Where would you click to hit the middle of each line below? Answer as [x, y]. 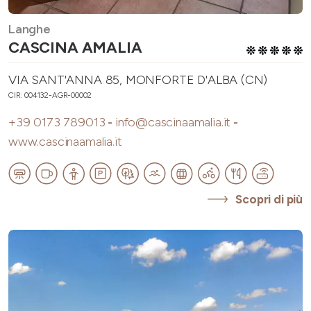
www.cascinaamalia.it [65, 142]
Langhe [30, 30]
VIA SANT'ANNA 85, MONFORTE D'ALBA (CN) [138, 80]
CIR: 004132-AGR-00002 [50, 95]
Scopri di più [269, 200]
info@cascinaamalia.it [173, 123]
